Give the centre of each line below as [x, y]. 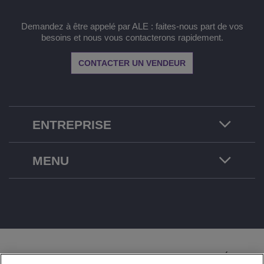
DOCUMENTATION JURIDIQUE [87, 256]
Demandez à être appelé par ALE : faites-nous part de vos [132, 26]
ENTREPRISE [72, 124]
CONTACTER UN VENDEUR [132, 63]
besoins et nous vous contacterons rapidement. [132, 37]
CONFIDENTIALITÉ [197, 256]
